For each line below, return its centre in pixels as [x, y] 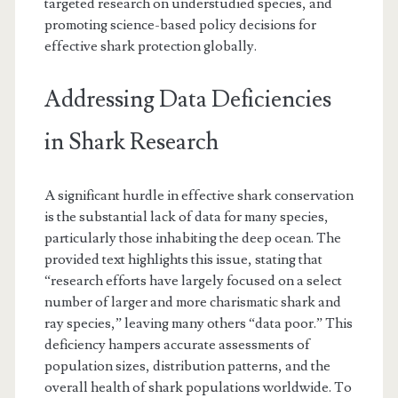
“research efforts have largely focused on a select [193, 280]
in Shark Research [131, 142]
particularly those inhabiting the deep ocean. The [192, 238]
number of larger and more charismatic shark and [192, 302]
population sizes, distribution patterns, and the [187, 366]
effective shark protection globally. [150, 46]
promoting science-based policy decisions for [180, 24]
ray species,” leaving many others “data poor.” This [198, 323]
